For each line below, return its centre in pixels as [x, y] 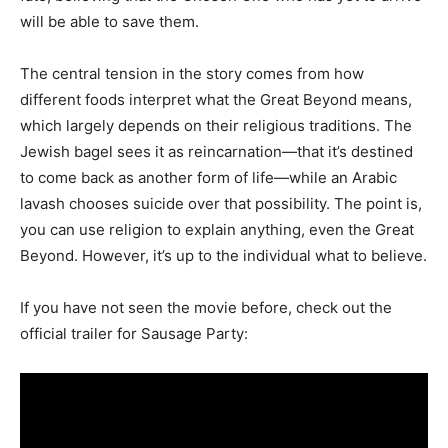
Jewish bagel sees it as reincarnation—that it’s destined [216, 151]
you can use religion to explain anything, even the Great [217, 229]
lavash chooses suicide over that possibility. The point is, [221, 203]
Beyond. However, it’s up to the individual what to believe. [223, 255]
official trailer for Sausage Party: [134, 333]
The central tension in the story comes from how [192, 73]
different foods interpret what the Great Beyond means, [216, 99]
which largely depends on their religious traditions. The [216, 125]
